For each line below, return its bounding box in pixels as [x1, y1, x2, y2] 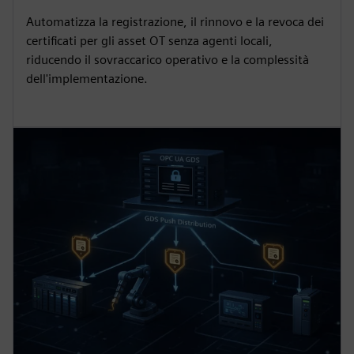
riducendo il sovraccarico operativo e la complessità [26, 51, 309, 67]
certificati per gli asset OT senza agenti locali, [26, 32, 273, 48]
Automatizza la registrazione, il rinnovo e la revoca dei [26, 13, 324, 29]
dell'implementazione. [26, 70, 148, 86]
